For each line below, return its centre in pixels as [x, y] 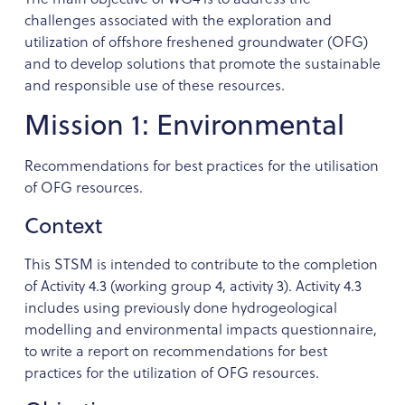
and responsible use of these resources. [154, 85]
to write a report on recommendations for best [175, 350]
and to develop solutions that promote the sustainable [202, 63]
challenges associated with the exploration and [178, 19]
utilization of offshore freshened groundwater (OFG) [196, 41]
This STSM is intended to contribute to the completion [201, 264]
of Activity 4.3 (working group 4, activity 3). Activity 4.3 [193, 285]
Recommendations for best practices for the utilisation [201, 166]
